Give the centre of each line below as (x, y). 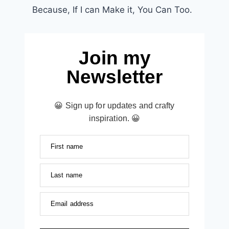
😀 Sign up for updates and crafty (114, 106)
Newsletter (114, 77)
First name (67, 147)
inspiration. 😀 (114, 119)
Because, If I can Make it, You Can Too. (114, 10)
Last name (66, 175)
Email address (72, 204)
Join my (114, 58)
